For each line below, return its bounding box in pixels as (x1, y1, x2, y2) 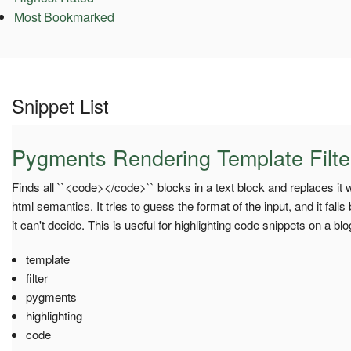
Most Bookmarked (13, 8, 114, 27)
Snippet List (12, 91, 109, 119)
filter (25, 269, 48, 286)
